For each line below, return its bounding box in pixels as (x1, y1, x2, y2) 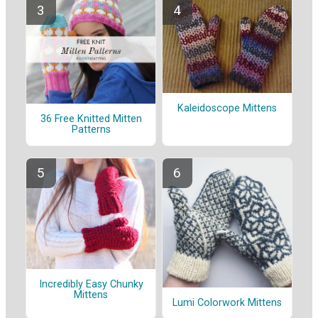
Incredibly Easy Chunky (38, 278, 143, 291)
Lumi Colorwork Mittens (172, 297, 282, 309)
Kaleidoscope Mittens (177, 102, 277, 114)
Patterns (71, 124, 111, 136)
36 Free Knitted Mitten (40, 113, 142, 126)
